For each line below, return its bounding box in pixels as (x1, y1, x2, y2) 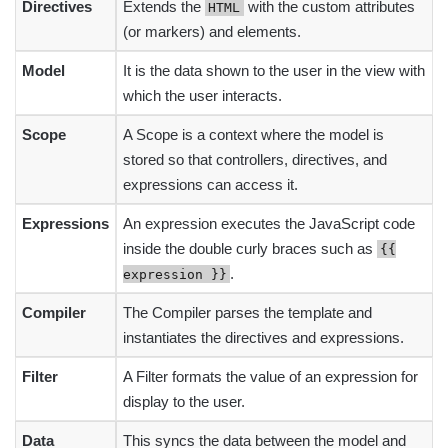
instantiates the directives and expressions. (123, 328, 404, 346)
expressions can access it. (123, 175, 298, 193)
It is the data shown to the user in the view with (123, 61, 425, 79)
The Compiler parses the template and (123, 303, 372, 321)
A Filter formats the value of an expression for (123, 367, 418, 385)
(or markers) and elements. (123, 22, 301, 40)
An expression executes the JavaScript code (123, 214, 415, 232)
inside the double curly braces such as (123, 239, 377, 257)
